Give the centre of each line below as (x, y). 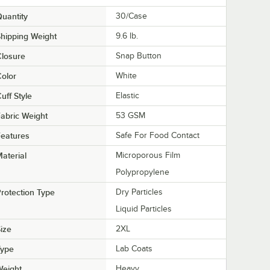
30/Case (131, 16)
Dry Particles (139, 192)
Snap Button (139, 56)
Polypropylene (143, 172)
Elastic (127, 96)
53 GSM (130, 116)
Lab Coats (134, 249)
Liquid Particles (144, 209)
